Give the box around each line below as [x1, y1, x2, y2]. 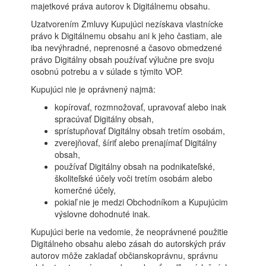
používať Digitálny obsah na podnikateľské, [55, 160, 216, 172]
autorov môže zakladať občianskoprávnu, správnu [31, 249, 218, 261]
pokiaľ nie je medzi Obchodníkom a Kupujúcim [55, 196, 229, 208]
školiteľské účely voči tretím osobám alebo [55, 172, 213, 184]
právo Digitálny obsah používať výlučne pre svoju [31, 53, 215, 65]
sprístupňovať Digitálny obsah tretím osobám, [55, 125, 226, 137]
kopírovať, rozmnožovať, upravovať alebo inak [55, 101, 227, 113]
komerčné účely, [55, 184, 116, 196]
